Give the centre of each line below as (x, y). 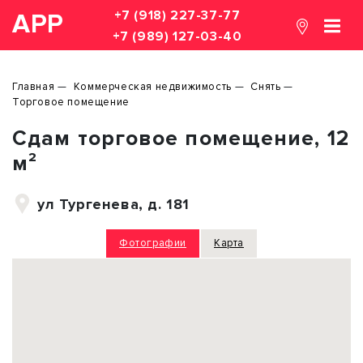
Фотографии (153, 243)
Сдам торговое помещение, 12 (181, 139)
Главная (34, 87)
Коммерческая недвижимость (152, 87)
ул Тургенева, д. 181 (113, 204)
